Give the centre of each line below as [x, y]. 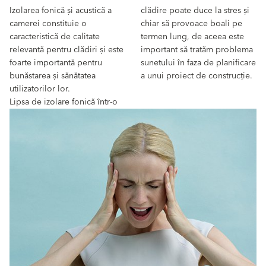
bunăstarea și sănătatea [53, 76]
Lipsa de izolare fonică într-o [64, 102]
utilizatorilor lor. [40, 89]
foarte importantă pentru [56, 63]
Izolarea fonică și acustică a [61, 11]
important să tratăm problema [197, 50]
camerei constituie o [48, 24]
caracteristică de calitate [55, 37]
